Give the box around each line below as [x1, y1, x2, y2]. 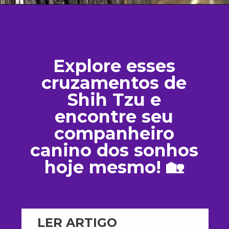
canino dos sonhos [30, 140, 198, 161]
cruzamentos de [41, 72, 187, 94]
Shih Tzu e [67, 89, 161, 110]
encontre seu [55, 106, 174, 127]
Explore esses [53, 55, 175, 77]
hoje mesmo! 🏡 [44, 156, 184, 178]
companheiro [54, 123, 174, 144]
